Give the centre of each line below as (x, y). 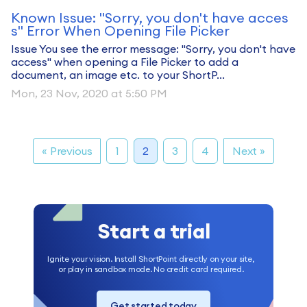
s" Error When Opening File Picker (120, 30)
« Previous (67, 151)
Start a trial (153, 231)
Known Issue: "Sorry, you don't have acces (150, 17)
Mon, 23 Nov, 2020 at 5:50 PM (89, 93)
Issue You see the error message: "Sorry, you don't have (153, 49)
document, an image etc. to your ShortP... (118, 75)
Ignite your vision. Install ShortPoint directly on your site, (151, 258)
